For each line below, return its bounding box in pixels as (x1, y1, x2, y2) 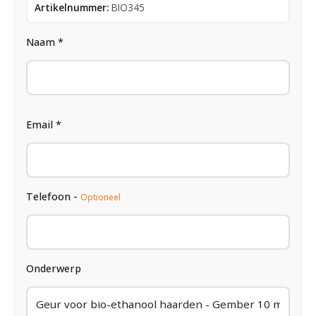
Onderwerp (26, 261, 81, 275)
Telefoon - (26, 189, 80, 203)
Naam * (26, 35, 63, 49)
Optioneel (80, 190, 121, 203)
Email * (26, 117, 61, 131)
